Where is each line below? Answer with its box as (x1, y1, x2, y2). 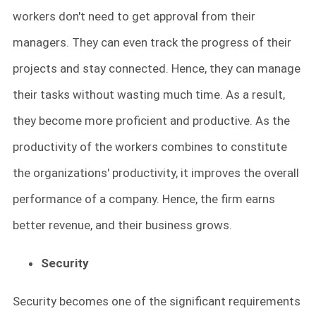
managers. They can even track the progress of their (13, 35, 291, 50)
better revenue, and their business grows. (13, 218, 235, 233)
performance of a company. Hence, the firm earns (13, 192, 275, 207)
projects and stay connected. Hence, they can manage (13, 61, 300, 76)
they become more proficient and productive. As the (13, 114, 290, 128)
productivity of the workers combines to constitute (13, 140, 287, 154)
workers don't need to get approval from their (13, 9, 255, 24)
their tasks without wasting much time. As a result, (13, 87, 285, 102)
